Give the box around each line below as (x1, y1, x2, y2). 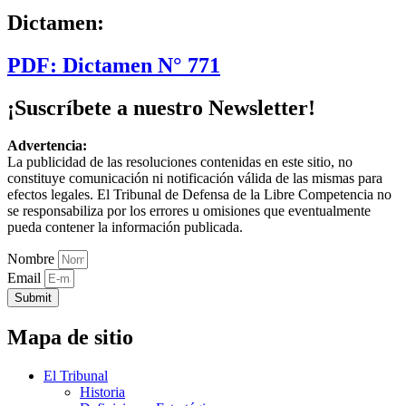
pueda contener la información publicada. (7, 219, 243, 236)
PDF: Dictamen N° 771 (7, 53, 220, 77)
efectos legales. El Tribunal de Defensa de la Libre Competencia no (7, 187, 391, 203)
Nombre (7, 251, 58, 267)
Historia (80, 384, 125, 401)
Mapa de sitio (7, 325, 133, 350)
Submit (14, 291, 52, 305)
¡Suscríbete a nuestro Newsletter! (7, 95, 315, 120)
